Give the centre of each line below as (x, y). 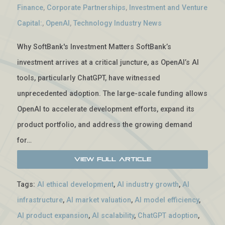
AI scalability (113, 215)
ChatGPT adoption (168, 215)
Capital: (30, 24)
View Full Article (113, 159)
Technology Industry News (118, 24)
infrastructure (40, 200)
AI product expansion (53, 215)
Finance (30, 8)
